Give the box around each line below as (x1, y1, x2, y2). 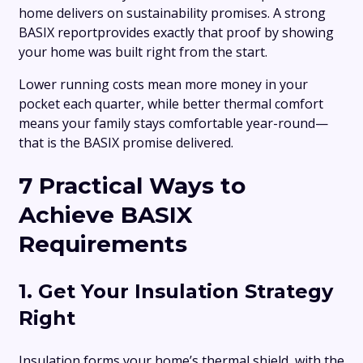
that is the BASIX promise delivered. (19, 133, 233, 152)
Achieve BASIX (19, 201, 193, 229)
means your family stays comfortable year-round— (19, 113, 328, 132)
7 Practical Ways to (19, 172, 246, 200)
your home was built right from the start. (19, 42, 267, 61)
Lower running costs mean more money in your (19, 75, 308, 93)
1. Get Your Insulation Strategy (19, 280, 333, 304)
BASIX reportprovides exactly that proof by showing (19, 23, 334, 41)
